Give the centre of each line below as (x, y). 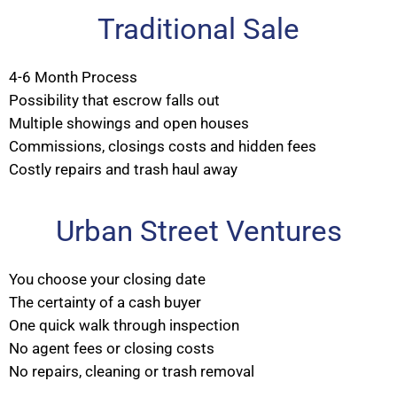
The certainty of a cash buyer (105, 302)
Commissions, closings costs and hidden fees (163, 146)
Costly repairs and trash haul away (123, 169)
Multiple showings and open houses (129, 123)
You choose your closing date (107, 279)
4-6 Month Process (73, 77)
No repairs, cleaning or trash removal (132, 371)
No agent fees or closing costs (112, 348)
